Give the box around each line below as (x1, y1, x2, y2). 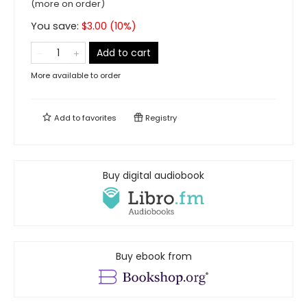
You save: (31, 19, 82, 33)
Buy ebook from (115, 249, 192, 264)
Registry (143, 112, 177, 123)
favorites (82, 112, 116, 123)
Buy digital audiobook (103, 169, 204, 182)
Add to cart (97, 46, 151, 60)
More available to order (31, 70, 121, 81)
